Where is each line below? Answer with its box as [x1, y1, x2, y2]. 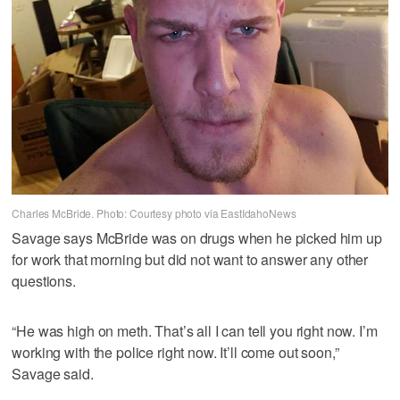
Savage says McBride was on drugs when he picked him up [12, 228, 382, 249]
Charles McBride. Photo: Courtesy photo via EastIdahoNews [12, 204, 296, 221]
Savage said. [12, 363, 94, 385]
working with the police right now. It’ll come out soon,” [12, 342, 339, 363]
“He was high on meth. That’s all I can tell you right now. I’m [12, 321, 378, 342]
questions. [12, 271, 76, 292]
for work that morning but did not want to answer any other [12, 249, 369, 271]
